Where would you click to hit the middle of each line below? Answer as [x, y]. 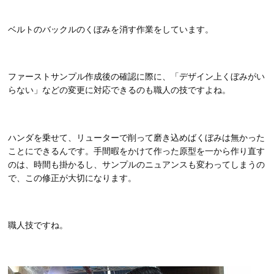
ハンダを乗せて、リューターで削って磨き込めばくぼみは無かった [137, 137]
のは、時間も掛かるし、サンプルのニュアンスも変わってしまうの [137, 164]
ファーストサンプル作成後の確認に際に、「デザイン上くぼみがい [137, 77]
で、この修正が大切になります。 [72, 178]
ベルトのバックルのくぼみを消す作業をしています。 [111, 29]
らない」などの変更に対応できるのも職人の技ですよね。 [120, 90]
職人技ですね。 [38, 225]
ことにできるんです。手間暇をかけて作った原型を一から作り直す [137, 151]
